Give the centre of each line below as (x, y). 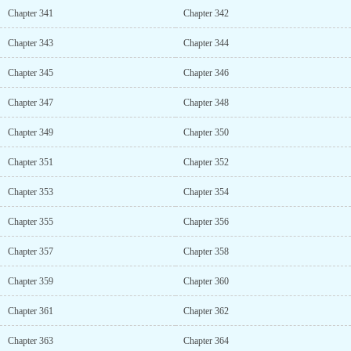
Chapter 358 (206, 251)
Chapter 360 (206, 281)
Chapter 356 (206, 222)
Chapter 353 (31, 192)
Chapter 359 (31, 281)
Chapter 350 (206, 132)
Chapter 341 (31, 13)
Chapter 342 (206, 13)
